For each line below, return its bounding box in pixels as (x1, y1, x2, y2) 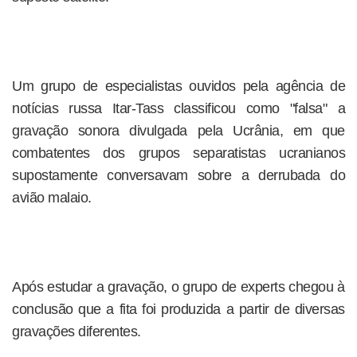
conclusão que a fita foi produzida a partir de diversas (12, 301, 345, 317)
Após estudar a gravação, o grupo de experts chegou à (12, 279, 345, 295)
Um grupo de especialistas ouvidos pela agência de (12, 78, 345, 94)
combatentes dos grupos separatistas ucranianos (12, 145, 345, 161)
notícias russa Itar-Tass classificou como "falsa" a (12, 100, 345, 116)
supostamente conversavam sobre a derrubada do (12, 167, 345, 183)
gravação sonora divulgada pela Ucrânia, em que (12, 123, 345, 139)
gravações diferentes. (12, 324, 141, 339)
